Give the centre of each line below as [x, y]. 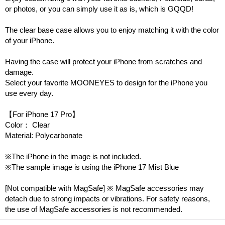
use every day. [29, 93]
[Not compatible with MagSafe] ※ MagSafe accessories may [104, 188]
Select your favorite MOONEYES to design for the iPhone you [106, 82]
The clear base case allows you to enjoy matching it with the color [112, 30]
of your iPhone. [30, 40]
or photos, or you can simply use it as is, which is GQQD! [99, 9]
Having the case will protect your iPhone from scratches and [103, 61]
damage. [19, 72]
